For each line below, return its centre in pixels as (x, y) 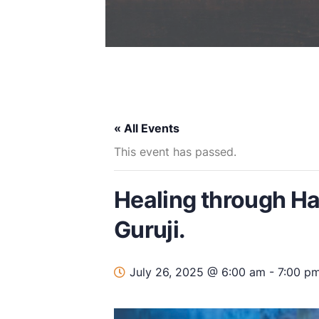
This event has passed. (175, 151)
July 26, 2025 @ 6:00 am (198, 272)
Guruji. (150, 229)
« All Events (147, 128)
